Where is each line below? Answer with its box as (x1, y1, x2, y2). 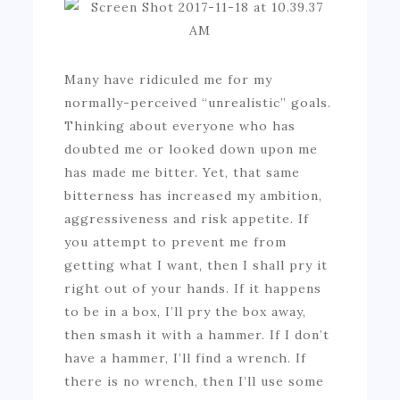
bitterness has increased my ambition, (64, 187, 323, 204)
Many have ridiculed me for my (64, 71, 273, 87)
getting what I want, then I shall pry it (64, 256, 329, 273)
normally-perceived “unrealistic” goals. (64, 94, 332, 111)
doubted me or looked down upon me (64, 140, 319, 157)
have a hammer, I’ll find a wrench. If (64, 349, 307, 366)
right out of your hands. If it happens (64, 279, 322, 296)
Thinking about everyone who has (64, 117, 296, 134)
